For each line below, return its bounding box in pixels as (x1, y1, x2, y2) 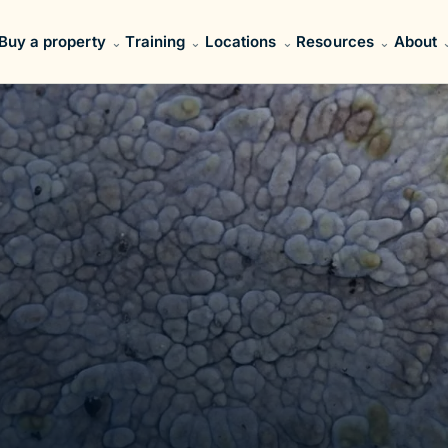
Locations (204, 31, 277, 51)
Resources (296, 31, 374, 51)
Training (125, 31, 186, 51)
